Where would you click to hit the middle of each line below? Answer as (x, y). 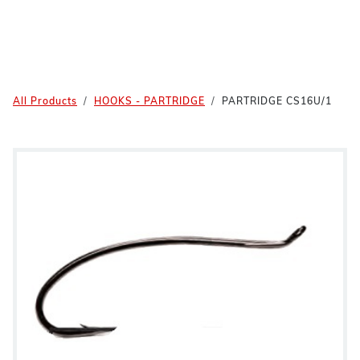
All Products (45, 102)
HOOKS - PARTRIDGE (149, 102)
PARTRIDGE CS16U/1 (277, 102)
